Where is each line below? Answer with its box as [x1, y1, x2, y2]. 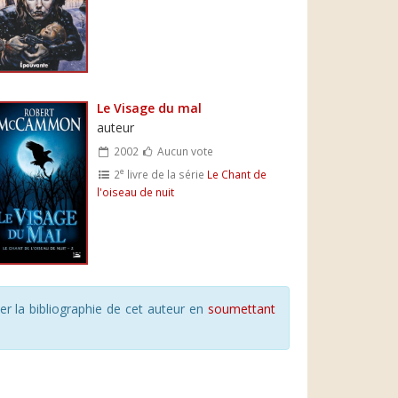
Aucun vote [154, 143, 213, 158]
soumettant [208, 299, 275, 317]
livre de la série [123, 166, 207, 181]
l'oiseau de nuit [97, 184, 175, 199]
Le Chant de [206, 166, 267, 181]
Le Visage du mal [97, 99, 203, 116]
